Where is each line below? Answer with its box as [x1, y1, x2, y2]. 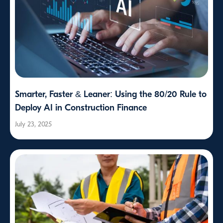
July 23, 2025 [15, 120, 52, 129]
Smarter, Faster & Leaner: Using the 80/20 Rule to [15, 89, 207, 100]
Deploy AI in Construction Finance [15, 103, 147, 113]
